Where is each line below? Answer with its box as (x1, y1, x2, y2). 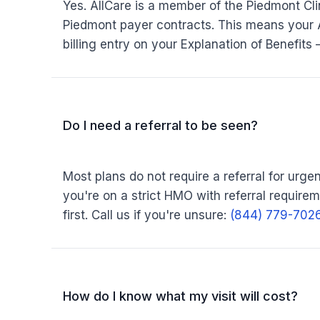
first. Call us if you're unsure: (63, 208, 230, 222)
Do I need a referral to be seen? (63, 118, 258, 133)
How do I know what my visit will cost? (63, 289, 298, 304)
